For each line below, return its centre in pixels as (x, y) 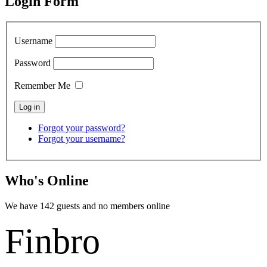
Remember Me (42, 86)
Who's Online (47, 181)
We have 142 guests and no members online (87, 206)
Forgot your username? (82, 139)
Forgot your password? (82, 128)
